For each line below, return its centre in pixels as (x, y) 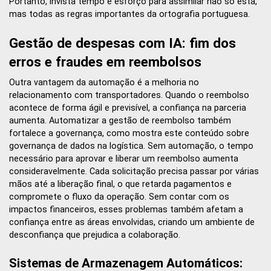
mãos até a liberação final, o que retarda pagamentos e (120, 184)
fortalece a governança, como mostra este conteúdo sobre (129, 133)
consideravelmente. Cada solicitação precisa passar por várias (134, 171)
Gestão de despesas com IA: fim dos (122, 43)
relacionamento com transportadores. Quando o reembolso (129, 95)
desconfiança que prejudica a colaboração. (95, 235)
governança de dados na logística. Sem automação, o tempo (131, 146)
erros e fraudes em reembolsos (105, 61)
